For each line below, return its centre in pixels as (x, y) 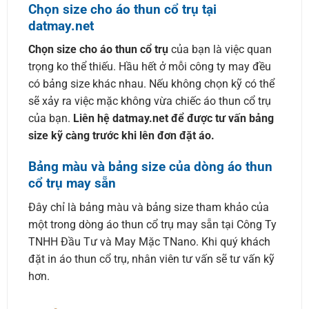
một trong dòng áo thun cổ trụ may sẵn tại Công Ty (152, 224)
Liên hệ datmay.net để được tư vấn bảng (173, 119)
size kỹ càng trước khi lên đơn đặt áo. (121, 136)
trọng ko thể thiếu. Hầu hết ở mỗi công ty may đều (149, 67)
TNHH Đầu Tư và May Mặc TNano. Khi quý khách (149, 241)
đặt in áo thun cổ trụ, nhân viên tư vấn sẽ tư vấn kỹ (151, 259)
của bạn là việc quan (221, 50)
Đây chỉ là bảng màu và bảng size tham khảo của (148, 207)
